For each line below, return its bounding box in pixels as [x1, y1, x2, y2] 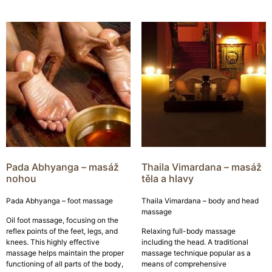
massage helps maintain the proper [6, 248, 124, 258]
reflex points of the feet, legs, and [6, 226, 118, 236]
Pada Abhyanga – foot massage [6, 195, 113, 205]
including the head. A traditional [141, 237, 248, 247]
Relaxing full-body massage [141, 226, 236, 236]
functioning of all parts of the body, [6, 259, 123, 269]
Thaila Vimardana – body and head [141, 195, 259, 205]
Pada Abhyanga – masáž [6, 160, 119, 173]
